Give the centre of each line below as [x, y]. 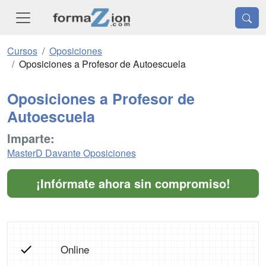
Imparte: [31, 138]
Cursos [22, 51]
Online [75, 249]
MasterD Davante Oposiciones [72, 153]
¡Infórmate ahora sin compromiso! [133, 183]
